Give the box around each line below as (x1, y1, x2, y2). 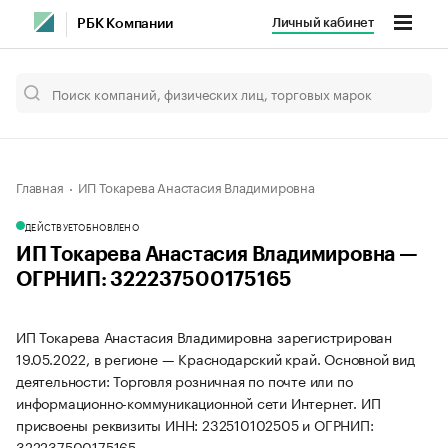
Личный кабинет (271, 16, 374, 29)
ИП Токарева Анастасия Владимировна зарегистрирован (16, 325, 392, 347)
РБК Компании (77, 17, 173, 31)
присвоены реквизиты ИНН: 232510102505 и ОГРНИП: (16, 413, 374, 435)
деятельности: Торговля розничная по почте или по (16, 369, 353, 391)
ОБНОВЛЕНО (78, 219, 139, 233)
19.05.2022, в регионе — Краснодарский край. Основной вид (16, 347, 415, 369)
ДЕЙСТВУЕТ (25, 219, 79, 233)
